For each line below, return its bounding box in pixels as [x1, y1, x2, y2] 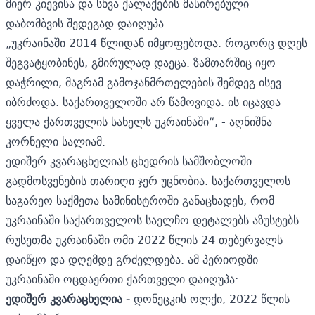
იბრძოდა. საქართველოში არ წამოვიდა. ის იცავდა [6, 91, 281, 112]
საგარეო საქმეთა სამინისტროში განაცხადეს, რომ [6, 190, 274, 210]
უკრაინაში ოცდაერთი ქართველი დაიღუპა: [6, 269, 238, 289]
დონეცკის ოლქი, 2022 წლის [134, 288, 290, 309]
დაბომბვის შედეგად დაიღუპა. [6, 13, 167, 33]
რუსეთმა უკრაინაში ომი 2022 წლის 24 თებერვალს [6, 229, 283, 250]
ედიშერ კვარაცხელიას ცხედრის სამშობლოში [6, 150, 252, 171]
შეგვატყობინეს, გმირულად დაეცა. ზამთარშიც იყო [6, 52, 276, 72]
